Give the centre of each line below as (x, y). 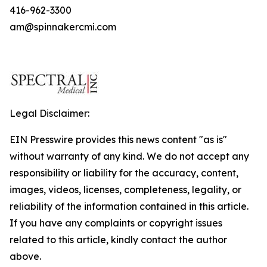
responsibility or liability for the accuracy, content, (124, 173)
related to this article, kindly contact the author (118, 240)
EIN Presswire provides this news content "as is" (118, 139)
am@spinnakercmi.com (63, 27)
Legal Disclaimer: (49, 113)
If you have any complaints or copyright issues (116, 223)
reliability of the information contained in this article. (129, 206)
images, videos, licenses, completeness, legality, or (125, 190)
